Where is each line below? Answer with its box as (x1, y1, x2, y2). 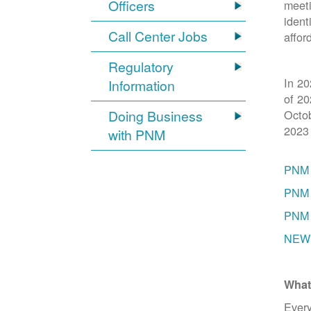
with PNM (108, 125, 166, 145)
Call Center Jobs (108, 26, 208, 47)
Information (108, 76, 176, 96)
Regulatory (108, 57, 174, 77)
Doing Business (108, 106, 203, 126)
